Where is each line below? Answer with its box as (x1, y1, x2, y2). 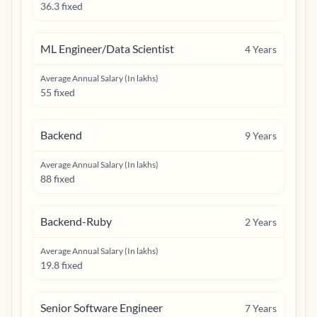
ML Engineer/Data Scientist (40, 42, 174, 55)
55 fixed (40, 86, 75, 98)
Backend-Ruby (40, 214, 112, 228)
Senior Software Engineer (40, 301, 163, 314)
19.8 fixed (40, 259, 83, 271)
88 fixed (40, 173, 75, 185)
